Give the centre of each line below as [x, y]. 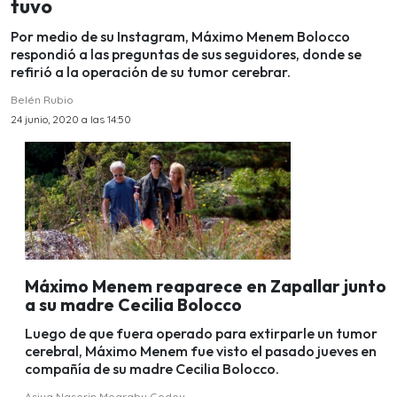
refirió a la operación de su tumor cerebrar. [151, 71]
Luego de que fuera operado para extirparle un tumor [201, 334]
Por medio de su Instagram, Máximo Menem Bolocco [180, 36]
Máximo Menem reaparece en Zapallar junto [206, 286]
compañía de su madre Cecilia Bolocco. [152, 369]
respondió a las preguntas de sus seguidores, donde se [186, 54]
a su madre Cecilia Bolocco [133, 304]
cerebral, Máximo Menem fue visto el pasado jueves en [201, 351]
